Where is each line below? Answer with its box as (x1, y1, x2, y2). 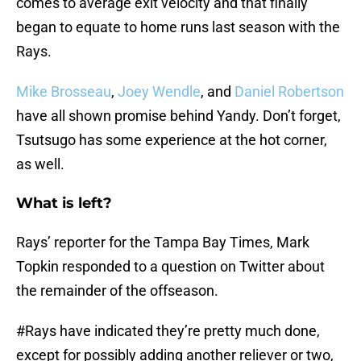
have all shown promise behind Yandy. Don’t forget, (16, 107, 341, 125)
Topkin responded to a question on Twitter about (16, 258, 325, 276)
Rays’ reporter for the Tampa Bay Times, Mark (16, 234, 309, 251)
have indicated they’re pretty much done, (56, 322, 320, 340)
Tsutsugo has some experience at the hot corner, (16, 131, 327, 149)
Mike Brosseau (16, 83, 111, 101)
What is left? (16, 194, 112, 213)
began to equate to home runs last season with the (16, 19, 340, 36)
